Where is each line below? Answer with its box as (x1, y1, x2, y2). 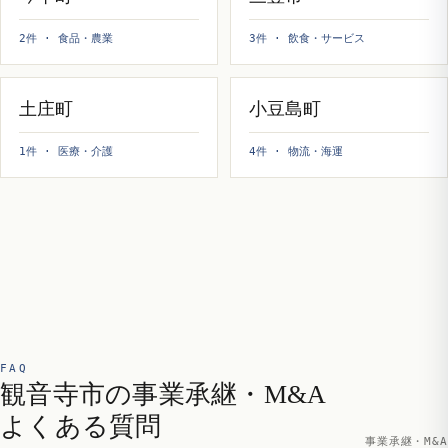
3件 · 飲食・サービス (249, 31, 365, 45)
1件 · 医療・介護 (19, 144, 113, 158)
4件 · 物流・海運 (249, 144, 343, 158)
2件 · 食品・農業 (19, 31, 113, 45)
